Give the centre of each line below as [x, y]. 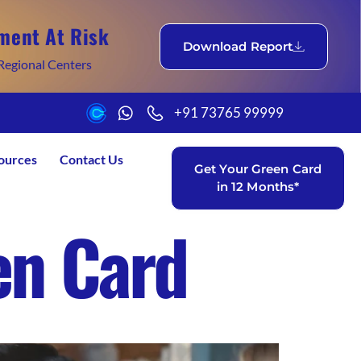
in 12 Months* [258, 187]
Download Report [238, 46]
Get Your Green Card [258, 169]
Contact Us [91, 159]
